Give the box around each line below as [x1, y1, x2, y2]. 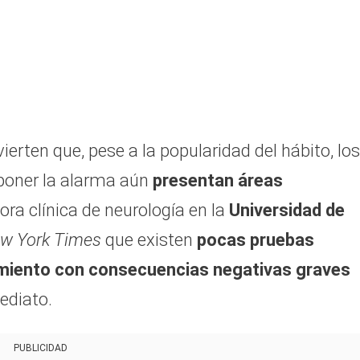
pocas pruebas [193, 229, 314, 250]
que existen [101, 229, 193, 250]
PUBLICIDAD [13, 342, 67, 354]
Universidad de [229, 199, 345, 220]
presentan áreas [149, 170, 283, 190]
